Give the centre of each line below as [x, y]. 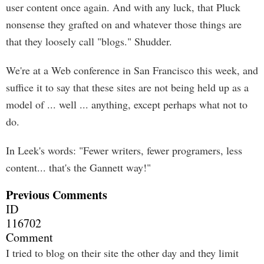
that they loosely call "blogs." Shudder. [89, 41]
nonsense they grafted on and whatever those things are [124, 24]
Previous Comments [57, 195]
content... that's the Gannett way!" [78, 167]
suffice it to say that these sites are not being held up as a [127, 87]
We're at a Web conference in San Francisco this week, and [132, 70]
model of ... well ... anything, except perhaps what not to [127, 104]
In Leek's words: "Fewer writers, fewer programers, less [124, 150]
